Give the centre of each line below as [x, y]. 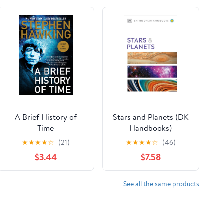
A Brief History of [46, 117]
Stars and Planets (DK [151, 117]
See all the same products [161, 184]
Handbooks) [151, 128]
